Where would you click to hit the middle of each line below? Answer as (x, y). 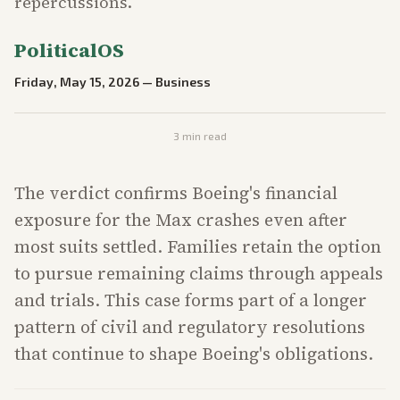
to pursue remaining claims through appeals (199, 273)
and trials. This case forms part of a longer (191, 300)
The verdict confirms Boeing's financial (176, 193)
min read (203, 136)
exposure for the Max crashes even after (181, 220)
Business (183, 82)
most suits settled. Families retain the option (198, 246)
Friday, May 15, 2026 (77, 82)
